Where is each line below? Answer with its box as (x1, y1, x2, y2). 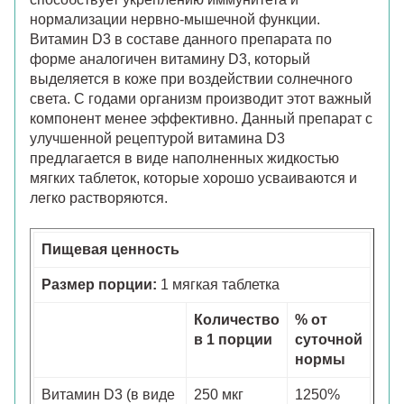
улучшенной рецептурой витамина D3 (30, 130, 285, 146)
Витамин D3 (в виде (41, 386, 175, 402)
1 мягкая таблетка (157, 276, 280, 292)
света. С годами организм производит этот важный (30, 90, 372, 106)
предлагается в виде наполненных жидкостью (30, 150, 339, 166)
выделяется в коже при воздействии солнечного (30, 70, 353, 87)
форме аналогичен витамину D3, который (30, 50, 310, 67)
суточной (295, 331, 363, 347)
